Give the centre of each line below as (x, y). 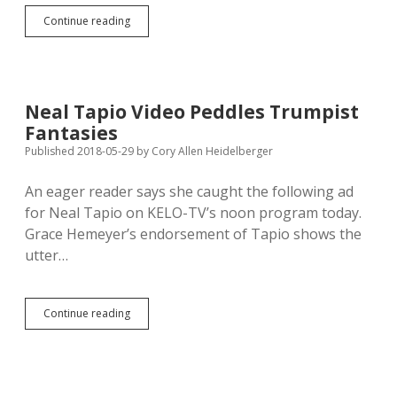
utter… (47, 255)
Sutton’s (149, 52)
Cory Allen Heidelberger (211, 151)
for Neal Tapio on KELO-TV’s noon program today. (193, 213)
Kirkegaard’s (160, 20)
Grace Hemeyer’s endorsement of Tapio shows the (193, 234)
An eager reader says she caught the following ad (189, 191)
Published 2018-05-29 (81, 151)
